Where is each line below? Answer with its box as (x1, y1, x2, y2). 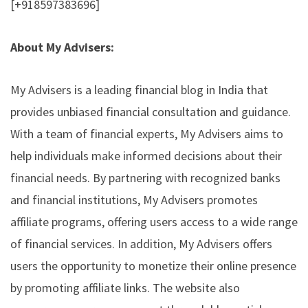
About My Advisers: (10, 38, 114, 55)
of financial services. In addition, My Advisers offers (10, 235, 272, 252)
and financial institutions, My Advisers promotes (10, 191, 258, 208)
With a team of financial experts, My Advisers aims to (10, 125, 283, 142)
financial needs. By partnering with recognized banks (10, 169, 280, 186)
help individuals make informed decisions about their (10, 147, 282, 164)
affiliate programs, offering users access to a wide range (10, 213, 298, 230)
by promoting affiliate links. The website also (10, 279, 240, 296)
